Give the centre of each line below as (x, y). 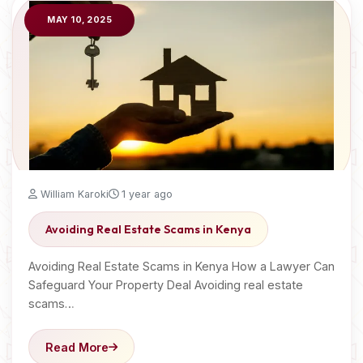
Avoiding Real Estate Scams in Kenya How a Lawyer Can (181, 266)
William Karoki (73, 194)
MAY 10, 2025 (79, 20)
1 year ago (145, 194)
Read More (77, 347)
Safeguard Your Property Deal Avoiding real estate (166, 285)
